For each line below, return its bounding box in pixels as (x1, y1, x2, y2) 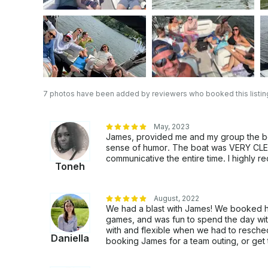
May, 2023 (154, 122, 190, 132)
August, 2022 (154, 194, 199, 203)
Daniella (51, 232, 89, 245)
